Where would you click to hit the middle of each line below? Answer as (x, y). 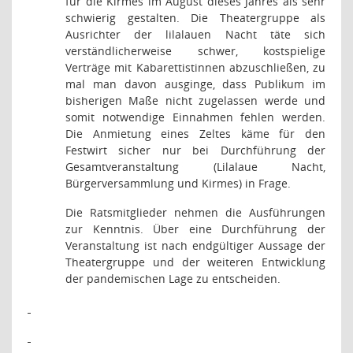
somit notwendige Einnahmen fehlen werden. (195, 117)
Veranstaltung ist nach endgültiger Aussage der (195, 245)
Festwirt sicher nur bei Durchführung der (195, 150)
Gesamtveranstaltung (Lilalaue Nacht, (195, 167)
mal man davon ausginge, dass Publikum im (195, 84)
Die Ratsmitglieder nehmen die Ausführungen (195, 212)
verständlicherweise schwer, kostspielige (195, 51)
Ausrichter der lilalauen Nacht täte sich (195, 34)
